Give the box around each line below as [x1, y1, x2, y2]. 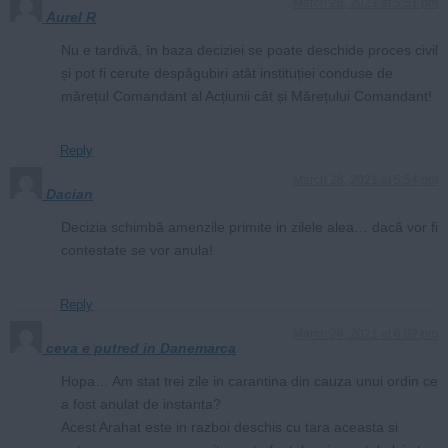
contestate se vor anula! [61, 241, 213, 258]
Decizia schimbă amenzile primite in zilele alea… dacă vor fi [61, 218, 438, 235]
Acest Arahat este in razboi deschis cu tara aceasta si [61, 418, 398, 435]
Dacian [46, 185, 93, 202]
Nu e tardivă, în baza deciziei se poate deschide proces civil [61, 41, 438, 58]
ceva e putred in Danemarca [46, 339, 236, 356]
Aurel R [46, 8, 96, 25]
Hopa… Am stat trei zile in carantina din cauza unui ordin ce [61, 372, 438, 389]
